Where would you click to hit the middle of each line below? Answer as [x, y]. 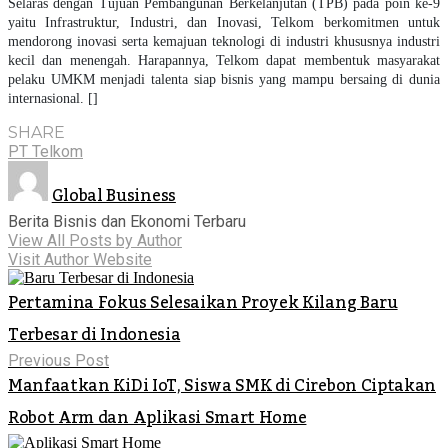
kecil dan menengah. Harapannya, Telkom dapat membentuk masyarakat [224, 60]
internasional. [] [53, 98]
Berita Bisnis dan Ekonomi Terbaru [127, 221]
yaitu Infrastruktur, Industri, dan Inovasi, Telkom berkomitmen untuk [224, 22]
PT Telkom [45, 151]
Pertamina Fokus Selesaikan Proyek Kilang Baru [203, 302]
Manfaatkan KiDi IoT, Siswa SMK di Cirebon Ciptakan [222, 385]
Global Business [113, 195]
